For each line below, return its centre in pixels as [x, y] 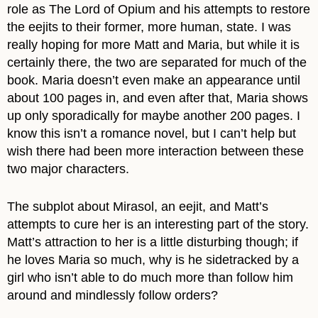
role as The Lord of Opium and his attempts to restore [159, 9]
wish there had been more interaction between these [155, 151]
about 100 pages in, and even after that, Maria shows [158, 98]
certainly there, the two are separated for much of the [157, 62]
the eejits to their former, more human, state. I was [149, 27]
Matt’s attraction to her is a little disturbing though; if [153, 242]
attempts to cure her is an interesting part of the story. [158, 224]
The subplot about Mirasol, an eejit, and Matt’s [138, 206]
